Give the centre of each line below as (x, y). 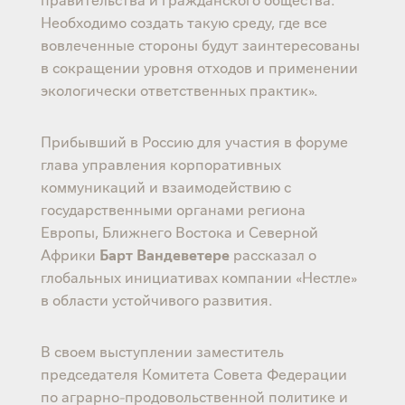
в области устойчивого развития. (156, 299)
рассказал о (274, 254)
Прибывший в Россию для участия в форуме (194, 141)
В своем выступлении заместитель (162, 350)
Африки (70, 254)
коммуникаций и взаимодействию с (165, 186)
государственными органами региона (173, 208)
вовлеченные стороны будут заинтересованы (200, 44)
